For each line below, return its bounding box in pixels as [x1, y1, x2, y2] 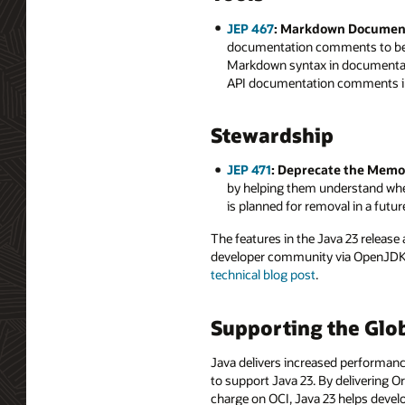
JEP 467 [226, 19, 274, 37]
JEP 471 [226, 161, 271, 179]
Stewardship [211, 122, 334, 148]
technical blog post [211, 266, 316, 284]
